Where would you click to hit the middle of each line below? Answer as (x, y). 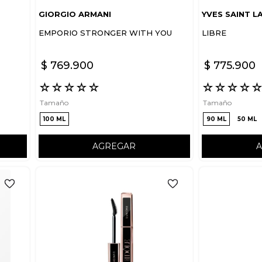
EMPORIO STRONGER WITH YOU (105, 32)
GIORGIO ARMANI (75, 14)
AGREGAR (114, 146)
